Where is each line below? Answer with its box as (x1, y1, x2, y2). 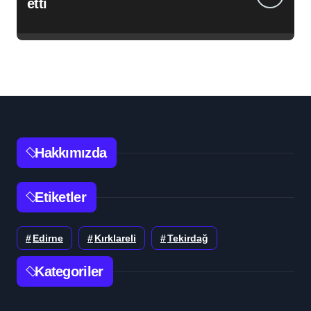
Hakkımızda (35, 145, 107, 161)
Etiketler (35, 190, 86, 205)
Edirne (33, 233, 63, 244)
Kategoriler (35, 264, 103, 280)
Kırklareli (94, 233, 136, 244)
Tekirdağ (167, 233, 208, 244)
